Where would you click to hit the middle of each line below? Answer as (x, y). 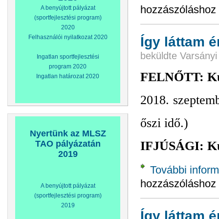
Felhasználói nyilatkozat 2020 (68, 37)
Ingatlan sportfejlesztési (68, 57)
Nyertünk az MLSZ (68, 133)
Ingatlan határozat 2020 (68, 76)
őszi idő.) (164, 123)
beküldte (160, 55)
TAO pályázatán (68, 144)
